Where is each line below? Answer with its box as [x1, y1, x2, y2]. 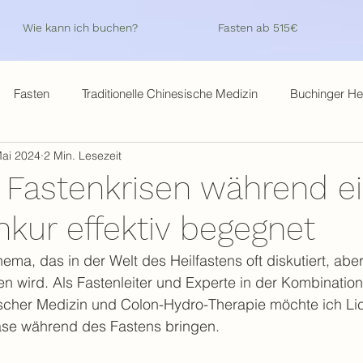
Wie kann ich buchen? [22, 21, 138, 34]
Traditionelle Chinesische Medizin [82, 85, 258, 101]
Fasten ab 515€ [217, 21, 297, 34]
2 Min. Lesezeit [44, 147, 122, 163]
